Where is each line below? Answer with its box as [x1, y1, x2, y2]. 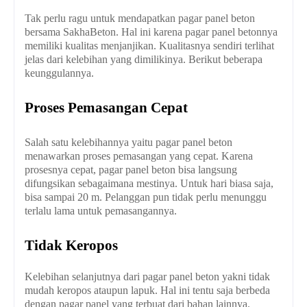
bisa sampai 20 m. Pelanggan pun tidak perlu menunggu [25, 191, 267, 204]
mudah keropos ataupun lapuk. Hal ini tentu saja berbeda [25, 284, 270, 297]
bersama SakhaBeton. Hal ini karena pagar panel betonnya [25, 26, 278, 38]
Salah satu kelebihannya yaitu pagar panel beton [25, 136, 232, 149]
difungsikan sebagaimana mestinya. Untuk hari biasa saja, [25, 177, 273, 190]
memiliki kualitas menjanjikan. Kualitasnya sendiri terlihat [25, 40, 274, 52]
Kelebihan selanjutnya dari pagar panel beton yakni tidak [25, 271, 270, 283]
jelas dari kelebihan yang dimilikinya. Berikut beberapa [25, 53, 262, 66]
